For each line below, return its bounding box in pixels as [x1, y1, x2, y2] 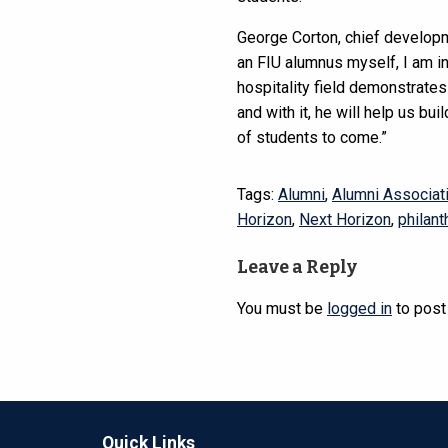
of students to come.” [237, 128, 387, 148]
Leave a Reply [237, 257, 357, 279]
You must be [237, 299, 327, 319]
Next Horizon [299, 210, 391, 230]
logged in [327, 299, 392, 319]
